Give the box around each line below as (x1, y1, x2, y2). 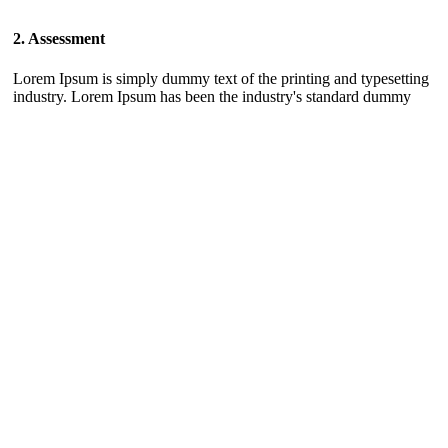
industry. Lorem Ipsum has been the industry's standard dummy (13, 87, 411, 105)
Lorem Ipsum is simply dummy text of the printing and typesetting (13, 69, 429, 87)
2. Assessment (13, 30, 105, 48)
